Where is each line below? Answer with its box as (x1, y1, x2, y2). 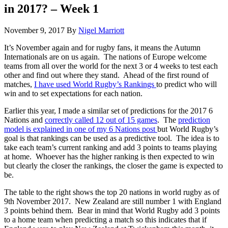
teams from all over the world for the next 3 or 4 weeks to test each (4, 61, 218, 70)
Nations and (4, 115, 45, 124)
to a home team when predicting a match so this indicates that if (4, 215, 207, 224)
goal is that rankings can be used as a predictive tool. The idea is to (4, 133, 219, 142)
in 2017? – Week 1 (4, 2, 99, 15)
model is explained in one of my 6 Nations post (4, 124, 157, 133)
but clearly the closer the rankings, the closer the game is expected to (4, 161, 223, 170)
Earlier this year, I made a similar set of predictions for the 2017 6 (4, 106, 213, 115)
